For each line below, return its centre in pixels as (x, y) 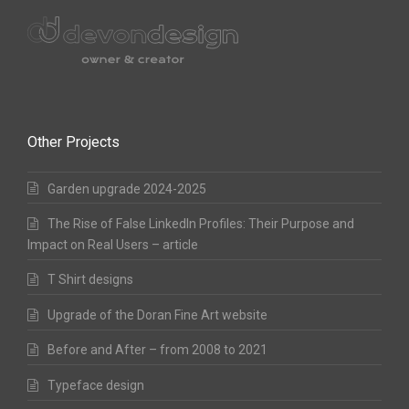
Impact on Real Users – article (113, 244)
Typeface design (96, 385)
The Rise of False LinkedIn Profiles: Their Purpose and (201, 223)
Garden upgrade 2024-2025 (127, 189)
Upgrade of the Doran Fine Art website (157, 315)
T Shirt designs (90, 280)
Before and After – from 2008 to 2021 (157, 350)
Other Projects (73, 142)
